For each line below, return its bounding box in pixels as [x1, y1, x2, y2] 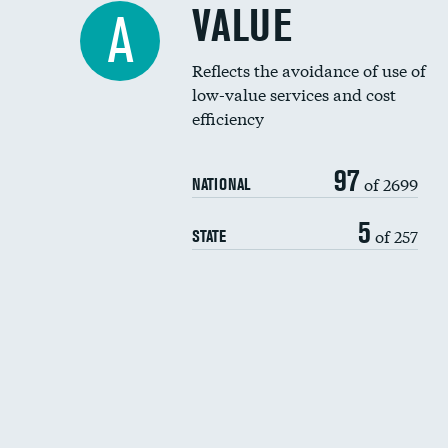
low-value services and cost [192, 82, 396, 105]
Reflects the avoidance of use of [192, 58, 426, 81]
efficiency [192, 106, 264, 129]
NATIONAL [192, 174, 250, 194]
